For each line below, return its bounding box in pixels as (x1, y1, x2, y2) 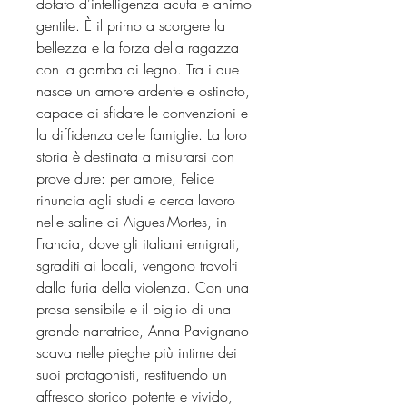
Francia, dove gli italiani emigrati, (36, 233, 240, 253)
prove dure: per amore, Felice (36, 167, 214, 188)
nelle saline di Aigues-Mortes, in (36, 211, 227, 232)
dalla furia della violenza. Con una (36, 276, 249, 297)
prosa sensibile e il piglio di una (36, 298, 231, 319)
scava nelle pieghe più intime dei (36, 342, 237, 362)
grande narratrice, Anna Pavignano (36, 320, 249, 341)
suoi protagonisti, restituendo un (36, 363, 227, 384)
